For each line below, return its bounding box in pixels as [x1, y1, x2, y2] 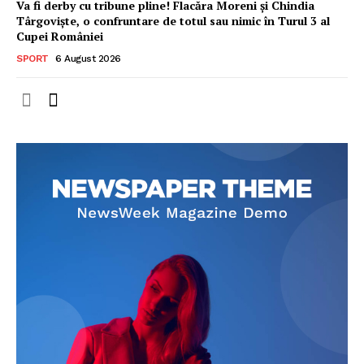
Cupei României [16, 28, 103, 44]
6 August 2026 [55, 52, 121, 64]
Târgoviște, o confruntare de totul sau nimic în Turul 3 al [16, 12, 330, 28]
